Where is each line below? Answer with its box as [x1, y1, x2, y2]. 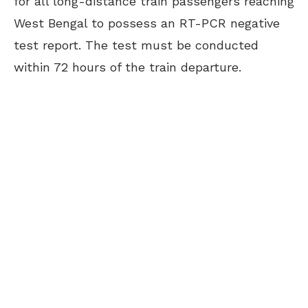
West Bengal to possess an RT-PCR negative [14, 16, 280, 30]
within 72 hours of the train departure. [14, 60, 241, 74]
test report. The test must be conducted [14, 38, 258, 52]
